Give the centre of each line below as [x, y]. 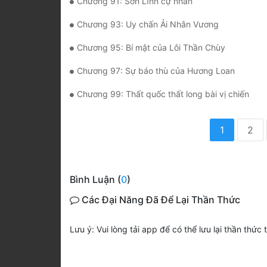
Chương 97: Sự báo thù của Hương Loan [156, 71]
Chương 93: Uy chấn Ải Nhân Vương [148, 24]
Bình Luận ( [95, 180]
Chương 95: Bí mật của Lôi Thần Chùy [151, 48]
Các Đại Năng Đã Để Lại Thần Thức [160, 200]
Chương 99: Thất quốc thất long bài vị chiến [163, 94]
